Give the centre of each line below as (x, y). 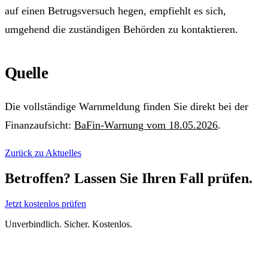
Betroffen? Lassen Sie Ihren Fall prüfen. (129, 179)
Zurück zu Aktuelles (43, 153)
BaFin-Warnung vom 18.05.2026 (146, 125)
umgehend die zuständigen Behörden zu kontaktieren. (121, 29)
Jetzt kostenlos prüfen (45, 204)
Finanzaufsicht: (39, 125)
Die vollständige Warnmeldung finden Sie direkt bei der (127, 106)
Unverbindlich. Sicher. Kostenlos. (68, 224)
